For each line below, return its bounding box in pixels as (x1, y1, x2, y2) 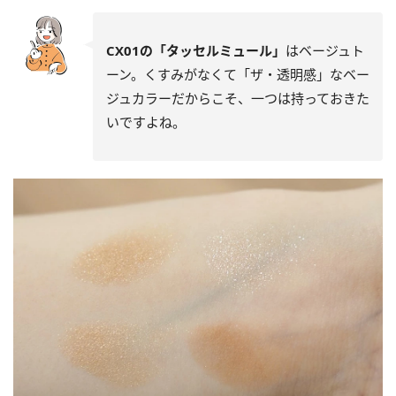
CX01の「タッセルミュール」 (106, 41, 286, 59)
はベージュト (286, 41, 364, 59)
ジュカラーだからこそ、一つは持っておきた (106, 88, 369, 107)
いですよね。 (106, 112, 186, 131)
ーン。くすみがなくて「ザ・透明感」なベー (106, 65, 369, 83)
